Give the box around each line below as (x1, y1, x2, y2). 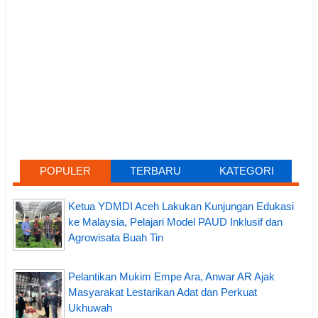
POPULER (39, 164, 91, 177)
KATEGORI (219, 164, 274, 177)
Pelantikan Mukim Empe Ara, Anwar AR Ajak (68, 270, 275, 283)
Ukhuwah (68, 302, 112, 314)
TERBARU (130, 164, 182, 177)
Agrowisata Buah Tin (68, 231, 163, 244)
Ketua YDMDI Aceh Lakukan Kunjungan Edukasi (68, 200, 294, 213)
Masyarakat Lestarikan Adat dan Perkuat (68, 286, 257, 299)
